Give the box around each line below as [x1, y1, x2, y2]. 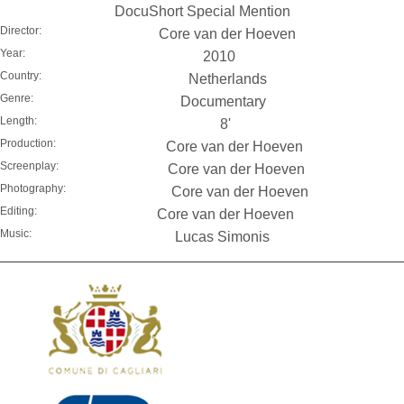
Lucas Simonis [175, 228, 270, 244]
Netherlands [188, 70, 267, 87]
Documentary [180, 93, 266, 109]
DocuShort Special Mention [114, 3, 290, 19]
